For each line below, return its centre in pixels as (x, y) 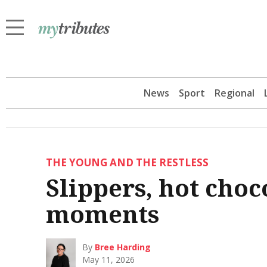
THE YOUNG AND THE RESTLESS (127, 162)
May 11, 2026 (109, 259)
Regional (235, 93)
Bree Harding (123, 247)
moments (102, 213)
